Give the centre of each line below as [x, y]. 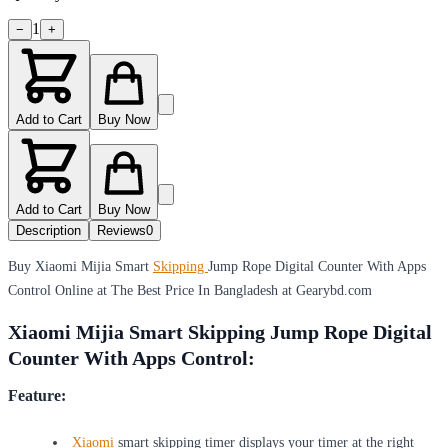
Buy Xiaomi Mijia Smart [80, 266]
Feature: [37, 396]
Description [48, 230]
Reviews [121, 230]
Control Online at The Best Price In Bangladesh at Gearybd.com [190, 290]
